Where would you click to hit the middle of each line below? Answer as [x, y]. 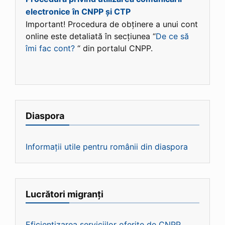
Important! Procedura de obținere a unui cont [112, 24]
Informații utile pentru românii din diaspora [107, 146]
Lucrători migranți [65, 194]
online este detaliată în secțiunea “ [91, 36]
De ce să [172, 36]
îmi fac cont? [50, 48]
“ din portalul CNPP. [114, 48]
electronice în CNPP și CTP [78, 12]
